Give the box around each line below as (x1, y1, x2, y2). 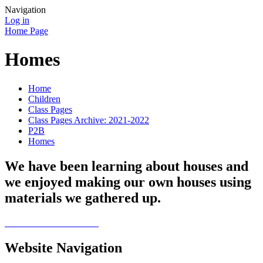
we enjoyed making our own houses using (5, 174, 251, 190)
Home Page (5, 26, 48, 36)
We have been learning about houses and (5, 158, 248, 174)
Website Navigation (5, 240, 122, 255)
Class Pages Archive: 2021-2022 (28, 114, 149, 125)
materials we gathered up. (5, 190, 161, 205)
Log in (5, 15, 29, 25)
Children (28, 93, 60, 104)
